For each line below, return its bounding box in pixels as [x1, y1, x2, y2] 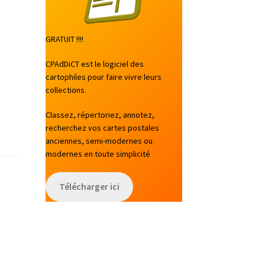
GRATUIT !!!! [45, 34, 83, 45]
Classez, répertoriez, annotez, [45, 109, 154, 120]
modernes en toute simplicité [45, 148, 150, 159]
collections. [45, 85, 86, 96]
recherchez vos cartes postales [45, 122, 159, 133]
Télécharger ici [59, 181, 119, 193]
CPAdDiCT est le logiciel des [45, 59, 144, 70]
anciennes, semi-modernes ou [45, 135, 153, 146]
